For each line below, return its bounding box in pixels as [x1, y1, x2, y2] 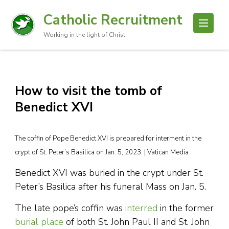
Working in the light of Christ [43, 31, 125, 39]
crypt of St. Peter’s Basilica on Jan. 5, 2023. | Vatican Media [15, 148, 189, 157]
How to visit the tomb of [15, 82, 162, 100]
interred [125, 202, 157, 214]
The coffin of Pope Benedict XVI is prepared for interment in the [15, 134, 201, 143]
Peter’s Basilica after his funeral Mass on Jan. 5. [15, 180, 206, 193]
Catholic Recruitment [43, 10, 182, 30]
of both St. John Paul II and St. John [63, 216, 210, 228]
